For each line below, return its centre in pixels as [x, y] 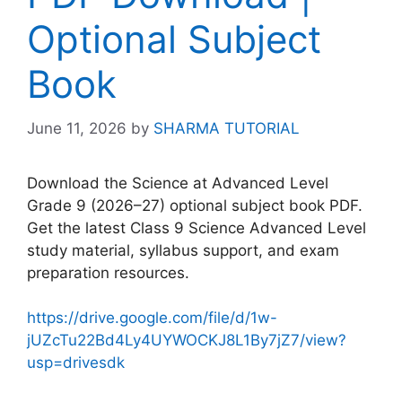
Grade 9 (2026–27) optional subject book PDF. [195, 205]
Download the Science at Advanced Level [178, 183]
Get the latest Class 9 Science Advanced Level [197, 227]
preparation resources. [108, 272]
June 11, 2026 [77, 128]
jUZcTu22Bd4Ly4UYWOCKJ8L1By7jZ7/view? [187, 341]
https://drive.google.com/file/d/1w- [152, 318]
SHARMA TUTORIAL [227, 128]
